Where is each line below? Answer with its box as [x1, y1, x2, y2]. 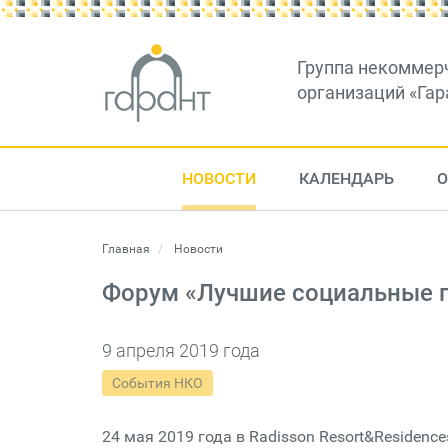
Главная [102, 242, 150, 256]
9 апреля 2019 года [102, 340, 260, 361]
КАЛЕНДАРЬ [298, 169, 394, 188]
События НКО [112, 375, 203, 391]
